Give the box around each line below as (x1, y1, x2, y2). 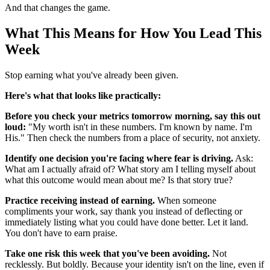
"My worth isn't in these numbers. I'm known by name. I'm (26, 122, 252, 133)
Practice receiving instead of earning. (5, 195, 155, 206)
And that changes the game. (5, 2, 110, 13)
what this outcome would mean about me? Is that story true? (5, 175, 233, 186)
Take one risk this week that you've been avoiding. (5, 248, 210, 259)
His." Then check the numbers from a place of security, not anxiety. (5, 133, 260, 143)
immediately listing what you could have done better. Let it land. (5, 217, 248, 228)
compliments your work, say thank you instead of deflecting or (5, 206, 242, 217)
